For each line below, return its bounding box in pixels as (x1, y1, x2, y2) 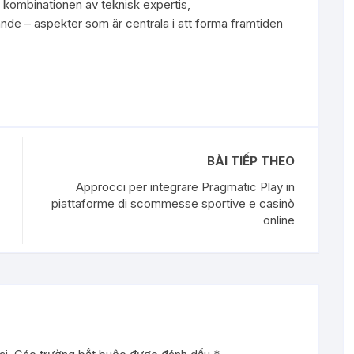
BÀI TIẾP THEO (207, 153, 295, 168)
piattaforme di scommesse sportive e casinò (51, 196, 295, 211)
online (263, 213, 295, 228)
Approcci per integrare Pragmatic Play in (76, 179, 295, 194)
